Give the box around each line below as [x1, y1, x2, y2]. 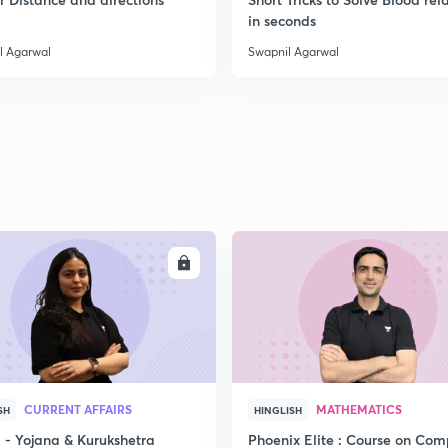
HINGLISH [254, 403, 302, 417]
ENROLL [121, 255, 169, 271]
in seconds [248, 11, 316, 30]
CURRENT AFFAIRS [24, 401, 132, 417]
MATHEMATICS [316, 401, 402, 417]
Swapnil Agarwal [248, 44, 339, 59]
